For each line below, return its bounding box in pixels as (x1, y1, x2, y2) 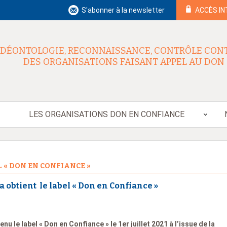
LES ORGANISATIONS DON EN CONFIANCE (28, 109, 184, 119)
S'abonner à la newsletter (82, 6, 165, 14)
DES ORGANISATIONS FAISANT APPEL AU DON (23, 56, 224, 68)
